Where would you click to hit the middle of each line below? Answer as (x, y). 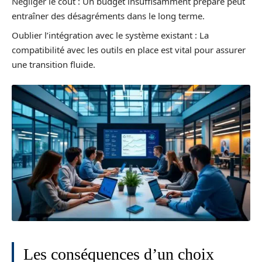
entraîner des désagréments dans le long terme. (108, 16)
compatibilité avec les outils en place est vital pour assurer (129, 49)
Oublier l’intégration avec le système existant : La (110, 35)
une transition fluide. (54, 64)
